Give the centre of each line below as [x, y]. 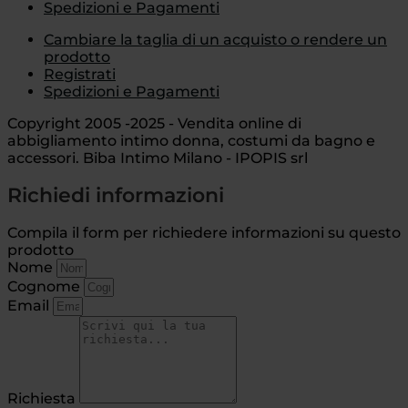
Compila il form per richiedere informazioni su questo [204, 233]
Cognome [46, 287]
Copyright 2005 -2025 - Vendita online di [154, 123]
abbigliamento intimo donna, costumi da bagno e [191, 140]
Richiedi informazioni [116, 196]
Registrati [80, 74]
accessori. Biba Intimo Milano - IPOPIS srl [158, 158]
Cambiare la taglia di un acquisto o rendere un [215, 39]
